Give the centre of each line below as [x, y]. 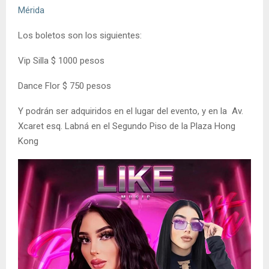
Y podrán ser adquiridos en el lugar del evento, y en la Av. [131, 111]
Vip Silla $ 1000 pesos [61, 61]
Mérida [31, 11]
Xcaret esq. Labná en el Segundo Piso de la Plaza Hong [127, 126]
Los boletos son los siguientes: [81, 36]
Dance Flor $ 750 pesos [65, 86]
